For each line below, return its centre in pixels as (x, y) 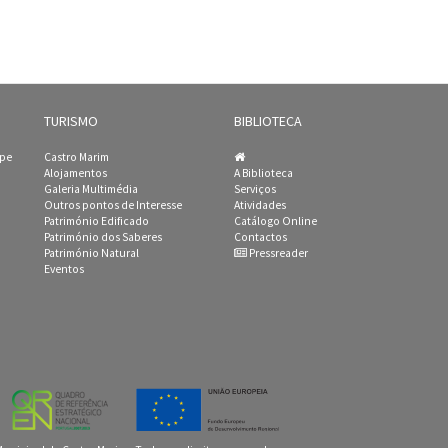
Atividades (260, 205)
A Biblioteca (263, 173)
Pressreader (277, 253)
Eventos (64, 269)
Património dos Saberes (103, 237)
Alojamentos (75, 173)
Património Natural (91, 253)
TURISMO (71, 121)
